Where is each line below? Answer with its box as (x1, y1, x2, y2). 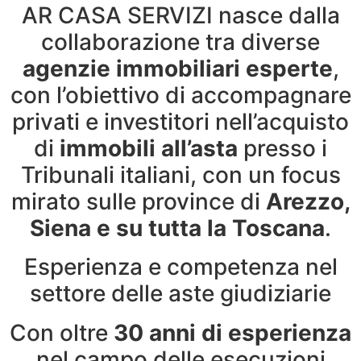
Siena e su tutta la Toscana (30, 214, 325, 243)
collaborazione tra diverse (41, 28, 320, 56)
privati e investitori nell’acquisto (12, 108, 349, 136)
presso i (238, 135, 327, 163)
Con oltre (10, 318, 114, 346)
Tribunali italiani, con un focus (20, 161, 341, 189)
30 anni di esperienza (114, 318, 351, 346)
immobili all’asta (60, 135, 238, 163)
